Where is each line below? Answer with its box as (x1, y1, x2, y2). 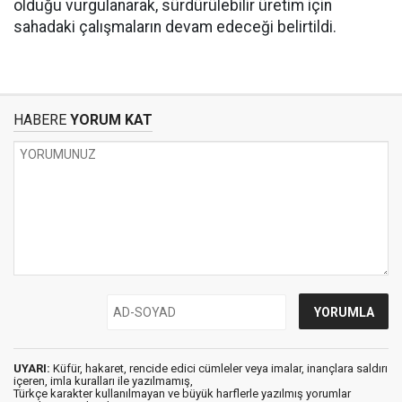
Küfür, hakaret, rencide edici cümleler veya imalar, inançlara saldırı (50, 362, 388, 375)
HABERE (13, 111, 66, 128)
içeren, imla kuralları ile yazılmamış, (13, 374, 193, 388)
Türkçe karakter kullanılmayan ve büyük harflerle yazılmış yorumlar (13, 387, 351, 400)
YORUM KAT (66, 111, 153, 128)
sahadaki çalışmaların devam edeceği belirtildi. (13, 18, 336, 36)
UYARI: (13, 362, 50, 375)
